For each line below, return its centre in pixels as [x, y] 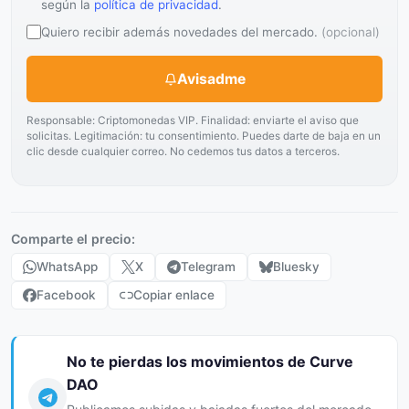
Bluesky [296, 267]
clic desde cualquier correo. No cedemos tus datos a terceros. [183, 152]
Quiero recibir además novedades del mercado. [181, 32]
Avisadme [211, 79]
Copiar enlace [174, 295]
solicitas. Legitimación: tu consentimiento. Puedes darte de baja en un [204, 136]
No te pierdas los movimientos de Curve [210, 362]
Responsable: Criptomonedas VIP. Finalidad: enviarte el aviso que [193, 121]
